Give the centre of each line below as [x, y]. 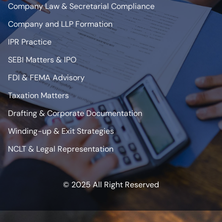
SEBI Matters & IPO [42, 60]
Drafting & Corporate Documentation [75, 113]
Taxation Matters [38, 95]
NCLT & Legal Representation [61, 149]
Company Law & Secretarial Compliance [81, 6]
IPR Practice [30, 42]
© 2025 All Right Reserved [111, 185]
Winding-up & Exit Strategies [61, 131]
